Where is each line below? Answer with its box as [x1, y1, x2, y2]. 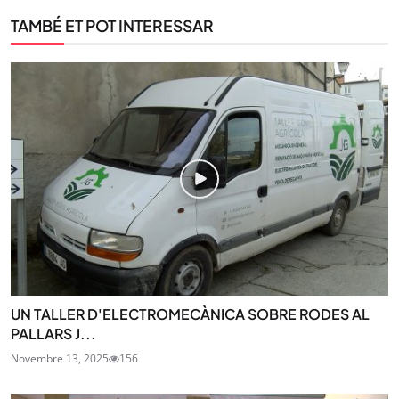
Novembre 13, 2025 [11, 350, 109, 366]
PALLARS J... [11, 323, 96, 343]
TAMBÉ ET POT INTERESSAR [11, 15, 214, 36]
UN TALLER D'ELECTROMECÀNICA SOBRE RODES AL [11, 304, 370, 323]
